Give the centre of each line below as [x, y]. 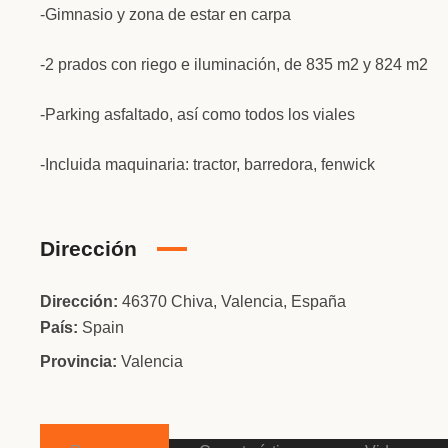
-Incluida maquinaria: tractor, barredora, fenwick [207, 164]
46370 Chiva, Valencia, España [234, 301]
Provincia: [78, 361]
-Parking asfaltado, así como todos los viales [197, 114]
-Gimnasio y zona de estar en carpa [165, 14]
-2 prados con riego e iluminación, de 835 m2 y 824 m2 [234, 64]
